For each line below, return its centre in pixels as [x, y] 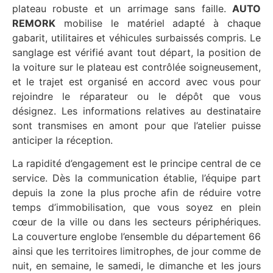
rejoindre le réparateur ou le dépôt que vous [136, 97]
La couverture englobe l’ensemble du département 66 [136, 237]
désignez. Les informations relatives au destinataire [136, 111]
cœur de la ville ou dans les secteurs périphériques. [136, 222]
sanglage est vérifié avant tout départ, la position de [136, 53]
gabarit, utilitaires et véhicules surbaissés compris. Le [136, 38]
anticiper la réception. [62, 140]
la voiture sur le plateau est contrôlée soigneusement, [136, 67]
